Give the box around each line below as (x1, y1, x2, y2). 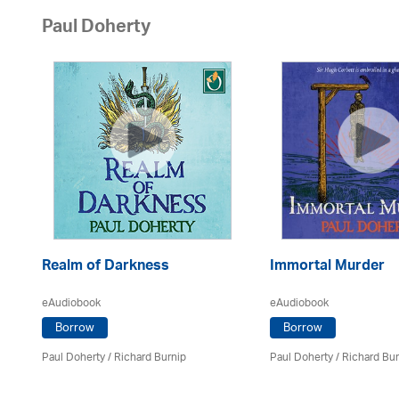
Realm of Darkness (42, 252, 169, 281)
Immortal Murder (270, 252, 385, 281)
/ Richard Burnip (105, 345, 186, 370)
